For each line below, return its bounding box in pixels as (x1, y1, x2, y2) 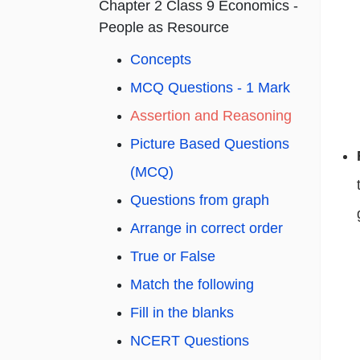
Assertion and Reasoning (130, 108, 292, 125)
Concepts (130, 51, 191, 68)
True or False (130, 248, 215, 265)
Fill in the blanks (130, 305, 234, 321)
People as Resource (99, 19, 229, 36)
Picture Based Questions (130, 136, 289, 153)
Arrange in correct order (130, 220, 283, 237)
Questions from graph (130, 192, 269, 209)
